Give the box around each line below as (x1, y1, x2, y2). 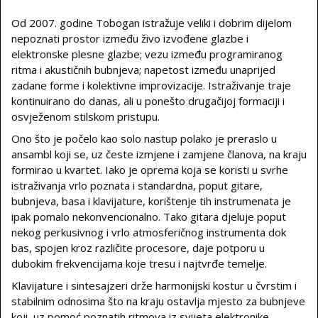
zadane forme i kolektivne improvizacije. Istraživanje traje (11, 78, 291, 92)
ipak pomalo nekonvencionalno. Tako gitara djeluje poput (11, 209, 286, 224)
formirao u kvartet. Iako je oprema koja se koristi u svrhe (11, 163, 288, 177)
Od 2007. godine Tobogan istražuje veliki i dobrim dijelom (11, 16, 292, 30)
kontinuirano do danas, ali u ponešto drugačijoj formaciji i (11, 94, 285, 108)
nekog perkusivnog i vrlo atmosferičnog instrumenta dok (11, 225, 286, 239)
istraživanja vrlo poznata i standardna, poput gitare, (11, 178, 263, 192)
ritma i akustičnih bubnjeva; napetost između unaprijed (11, 62, 275, 77)
